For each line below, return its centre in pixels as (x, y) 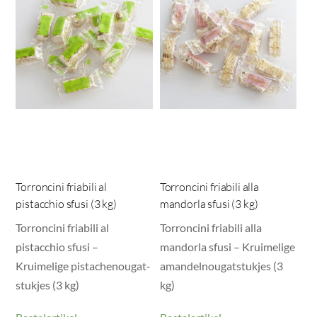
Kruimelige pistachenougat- (83, 265)
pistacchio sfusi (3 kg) (66, 203)
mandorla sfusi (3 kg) (209, 203)
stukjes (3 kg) (48, 284)
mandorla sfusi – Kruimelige (227, 246)
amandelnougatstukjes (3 (221, 265)
